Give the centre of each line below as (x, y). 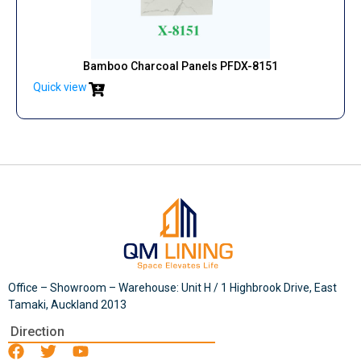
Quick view (60, 87)
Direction (37, 331)
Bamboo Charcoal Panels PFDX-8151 (180, 66)
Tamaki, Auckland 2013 (67, 305)
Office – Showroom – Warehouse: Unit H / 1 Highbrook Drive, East (172, 288)
